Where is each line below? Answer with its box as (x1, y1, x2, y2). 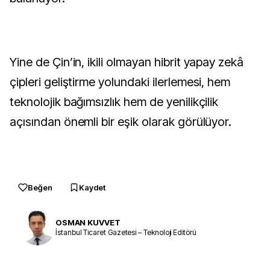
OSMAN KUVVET (55, 217, 121, 227)
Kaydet (79, 183, 105, 192)
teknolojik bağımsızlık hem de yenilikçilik (10, 95, 219, 109)
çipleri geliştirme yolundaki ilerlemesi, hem (10, 75, 231, 89)
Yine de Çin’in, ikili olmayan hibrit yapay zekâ (10, 55, 244, 69)
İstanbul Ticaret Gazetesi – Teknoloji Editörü (55, 227, 196, 237)
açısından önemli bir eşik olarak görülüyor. (10, 115, 232, 129)
